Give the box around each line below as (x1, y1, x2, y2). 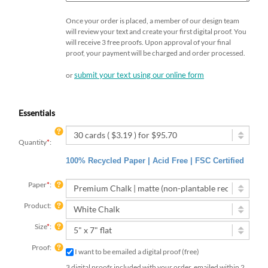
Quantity (19, 138, 47, 147)
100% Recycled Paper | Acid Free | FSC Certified (66, 156, 244, 166)
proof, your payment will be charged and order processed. (66, 48, 245, 58)
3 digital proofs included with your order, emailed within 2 (66, 254, 245, 263)
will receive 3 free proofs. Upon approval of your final (66, 38, 231, 47)
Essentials (19, 108, 55, 118)
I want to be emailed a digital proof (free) (77, 243, 203, 252)
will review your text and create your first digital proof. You (66, 27, 246, 36)
